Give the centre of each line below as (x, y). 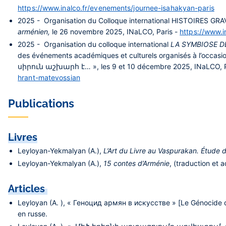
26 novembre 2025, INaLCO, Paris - (120, 31)
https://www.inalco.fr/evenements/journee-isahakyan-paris (116, 8)
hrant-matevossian (49, 78)
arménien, (35, 31)
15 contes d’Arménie (137, 163)
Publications (41, 104)
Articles (28, 189)
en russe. (33, 213)
